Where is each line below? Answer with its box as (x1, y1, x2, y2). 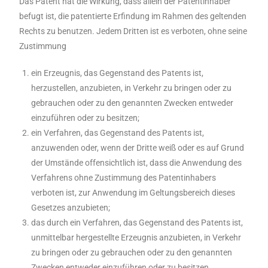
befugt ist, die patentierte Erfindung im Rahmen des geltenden (19, 11, 247, 21)
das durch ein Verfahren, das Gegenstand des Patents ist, (31, 218, 243, 227)
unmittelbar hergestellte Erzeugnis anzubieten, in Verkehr (31, 233, 242, 242)
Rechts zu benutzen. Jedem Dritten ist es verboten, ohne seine (19, 26, 248, 36)
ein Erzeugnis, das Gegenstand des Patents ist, (31, 68, 204, 78)
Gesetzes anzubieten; (31, 203, 111, 212)
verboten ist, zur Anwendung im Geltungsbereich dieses (31, 188, 236, 197)
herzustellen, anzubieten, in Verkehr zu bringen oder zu (31, 83, 232, 93)
